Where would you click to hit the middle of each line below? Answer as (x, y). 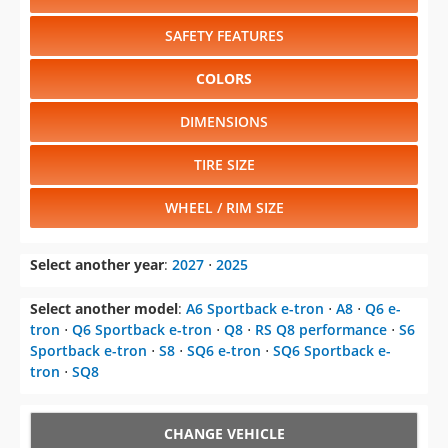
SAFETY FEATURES (224, 35)
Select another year (97, 264)
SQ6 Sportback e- (332, 350)
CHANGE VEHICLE (224, 433)
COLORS (224, 78)
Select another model (104, 308)
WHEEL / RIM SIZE (224, 207)
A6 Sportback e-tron (255, 308)
